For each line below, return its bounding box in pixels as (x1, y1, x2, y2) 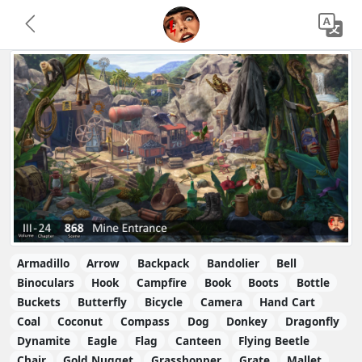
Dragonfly (285, 313, 340, 329)
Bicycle (145, 293, 183, 309)
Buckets (16, 293, 61, 309)
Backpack (137, 255, 190, 271)
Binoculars (16, 274, 74, 290)
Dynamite (16, 332, 70, 348)
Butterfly (78, 293, 128, 309)
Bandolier (206, 255, 259, 271)
